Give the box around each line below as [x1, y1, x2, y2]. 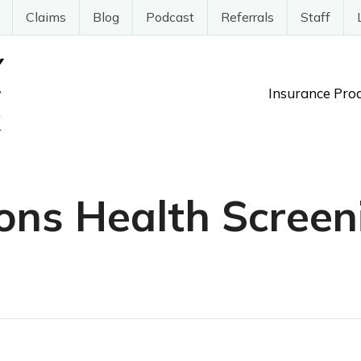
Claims [26, 9, 66, 25]
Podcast [146, 9, 194, 25]
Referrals [221, 9, 274, 25]
